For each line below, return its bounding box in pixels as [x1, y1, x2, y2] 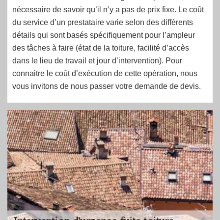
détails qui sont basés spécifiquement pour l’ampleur [12, 31, 195, 39]
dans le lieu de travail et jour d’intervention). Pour [12, 56, 182, 65]
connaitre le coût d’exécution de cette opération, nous [12, 69, 197, 78]
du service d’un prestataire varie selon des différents [12, 18, 193, 27]
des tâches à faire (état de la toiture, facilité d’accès [12, 44, 189, 52]
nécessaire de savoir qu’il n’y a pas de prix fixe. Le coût [12, 5, 204, 14]
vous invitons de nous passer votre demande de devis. [12, 82, 201, 90]
